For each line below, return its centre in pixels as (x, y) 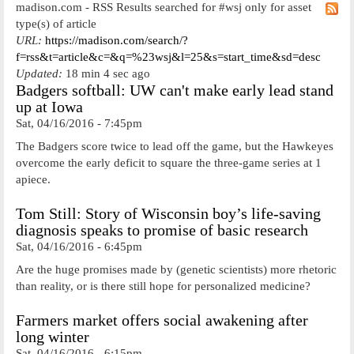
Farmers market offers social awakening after (162, 320)
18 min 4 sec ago (106, 73)
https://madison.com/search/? (117, 40)
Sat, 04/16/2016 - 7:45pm (79, 123)
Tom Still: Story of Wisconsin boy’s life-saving (168, 214)
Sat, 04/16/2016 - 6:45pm (79, 247)
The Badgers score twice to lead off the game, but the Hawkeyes (175, 146)
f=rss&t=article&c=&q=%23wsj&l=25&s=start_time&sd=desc (168, 57)
